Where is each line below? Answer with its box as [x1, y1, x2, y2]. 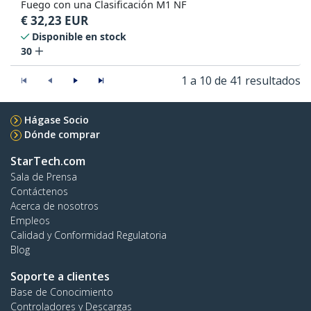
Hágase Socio [24, 113, 89, 127]
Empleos [10, 214, 50, 228]
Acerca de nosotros [10, 199, 99, 213]
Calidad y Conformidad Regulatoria [10, 228, 167, 242]
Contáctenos [10, 185, 68, 199]
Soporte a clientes [10, 269, 110, 285]
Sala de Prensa [10, 170, 77, 184]
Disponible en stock [32, 30, 126, 44]
